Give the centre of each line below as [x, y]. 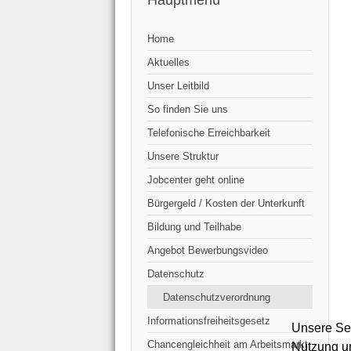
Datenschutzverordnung [217, 298]
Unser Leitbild [178, 86]
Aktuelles [168, 63]
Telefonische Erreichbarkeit [209, 133]
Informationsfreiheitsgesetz [209, 321]
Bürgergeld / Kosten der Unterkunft [226, 204]
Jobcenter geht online [196, 180]
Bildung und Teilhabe [194, 227]
